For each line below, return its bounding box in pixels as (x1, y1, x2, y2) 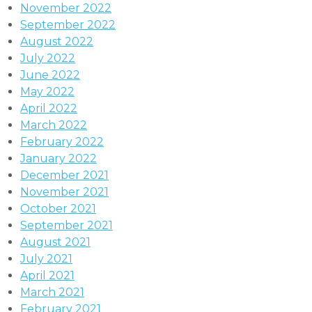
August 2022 (19, 34, 93, 48)
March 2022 (19, 118, 87, 132)
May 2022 (19, 84, 75, 98)
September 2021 (19, 218, 113, 232)
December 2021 (19, 168, 109, 182)
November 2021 (19, 185, 109, 198)
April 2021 (19, 268, 75, 282)
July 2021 (19, 251, 72, 265)
